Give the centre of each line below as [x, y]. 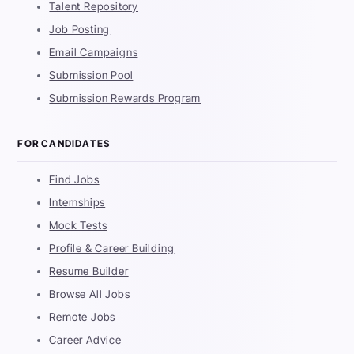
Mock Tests [78, 226]
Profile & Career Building [112, 249]
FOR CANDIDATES [64, 144]
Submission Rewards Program [125, 98]
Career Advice [85, 340]
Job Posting [80, 30]
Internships [77, 203]
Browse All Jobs [90, 294]
